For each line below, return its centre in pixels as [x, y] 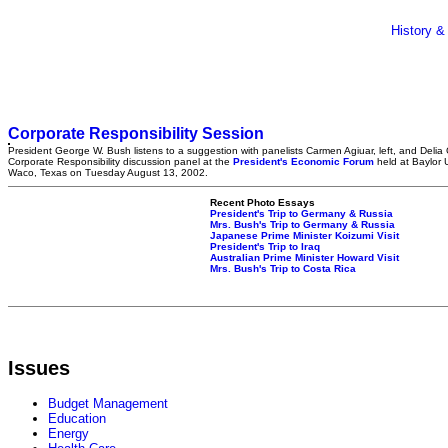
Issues [39, 368]
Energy [68, 434]
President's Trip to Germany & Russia [301, 213]
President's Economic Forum [303, 161]
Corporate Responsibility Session [136, 133]
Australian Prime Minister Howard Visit [304, 257]
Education [77, 419]
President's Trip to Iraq [265, 246]
